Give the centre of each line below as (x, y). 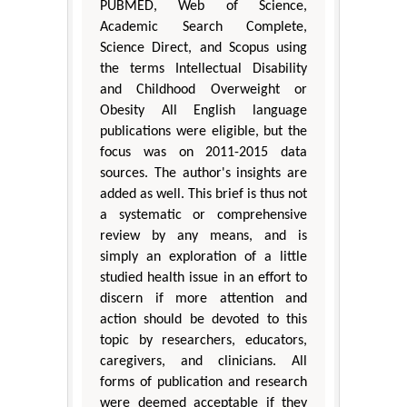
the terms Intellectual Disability (203, 69)
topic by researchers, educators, (203, 341)
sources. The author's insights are (203, 174)
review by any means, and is (203, 237)
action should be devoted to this (203, 320)
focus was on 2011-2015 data (203, 153)
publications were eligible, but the (203, 132)
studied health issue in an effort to (203, 278)
